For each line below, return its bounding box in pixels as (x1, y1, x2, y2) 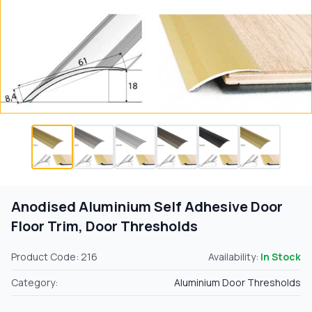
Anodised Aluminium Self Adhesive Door (11, 196, 283, 216)
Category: (11, 275, 58, 289)
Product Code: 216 (11, 249, 97, 263)
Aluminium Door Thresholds (174, 275, 301, 289)
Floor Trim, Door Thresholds (11, 216, 198, 235)
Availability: (208, 249, 260, 263)
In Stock (260, 249, 301, 263)
